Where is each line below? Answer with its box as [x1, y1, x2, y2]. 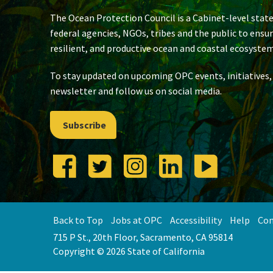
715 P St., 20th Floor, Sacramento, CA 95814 [53, 230, 233, 243]
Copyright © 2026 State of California [53, 244, 205, 257]
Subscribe [63, 118, 106, 131]
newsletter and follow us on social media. [50, 84, 222, 97]
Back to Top [53, 213, 103, 226]
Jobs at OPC [111, 213, 162, 226]
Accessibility [170, 213, 222, 226]
